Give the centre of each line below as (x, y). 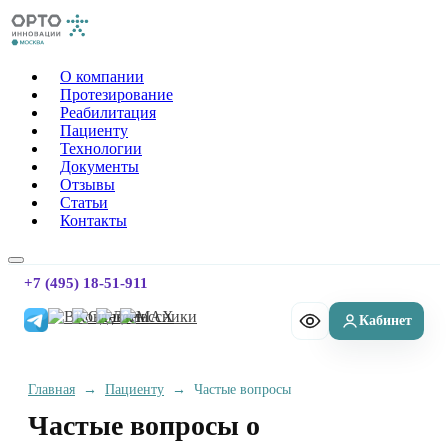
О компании (102, 77)
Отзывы (87, 185)
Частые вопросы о (144, 426)
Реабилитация (108, 113)
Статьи (84, 203)
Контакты (93, 221)
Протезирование (116, 95)
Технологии (101, 149)
